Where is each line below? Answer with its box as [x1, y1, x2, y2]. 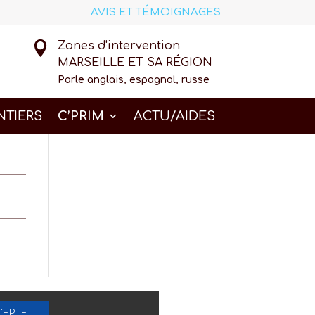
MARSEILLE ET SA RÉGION [58, 56, 213, 69]
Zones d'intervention [58, 39, 181, 52]
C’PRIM [58, 109, 104, 123]
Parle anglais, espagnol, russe [58, 75, 210, 85]
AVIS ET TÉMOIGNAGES [90, 6, 221, 18]
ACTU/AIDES [134, 109, 215, 123]
